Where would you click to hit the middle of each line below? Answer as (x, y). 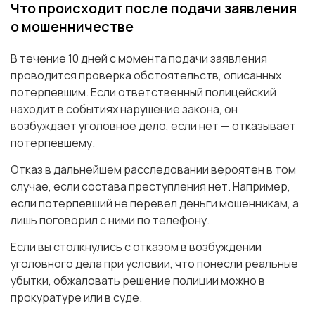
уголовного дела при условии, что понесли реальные (154, 263)
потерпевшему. (53, 142)
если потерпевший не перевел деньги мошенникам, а (155, 203)
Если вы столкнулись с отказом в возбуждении (136, 246)
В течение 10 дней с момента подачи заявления (139, 58)
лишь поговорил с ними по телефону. (110, 220)
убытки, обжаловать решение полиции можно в (138, 280)
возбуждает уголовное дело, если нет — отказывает (153, 126)
